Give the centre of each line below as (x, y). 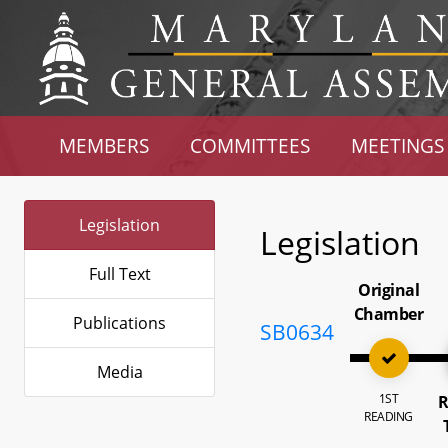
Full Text (119, 274)
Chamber (388, 314)
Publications (119, 323)
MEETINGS (397, 145)
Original (389, 290)
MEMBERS (104, 145)
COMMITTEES (250, 145)
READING (388, 416)
